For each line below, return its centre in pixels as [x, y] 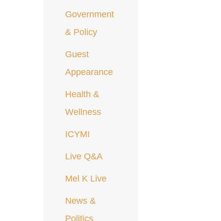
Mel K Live [86, 179]
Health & [82, 94]
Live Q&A [84, 157]
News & [81, 201]
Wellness [83, 112]
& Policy [81, 32]
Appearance [89, 72]
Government [90, 15]
